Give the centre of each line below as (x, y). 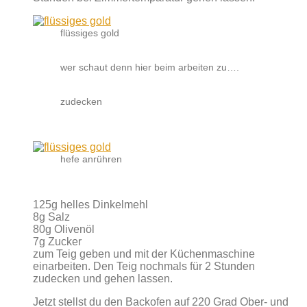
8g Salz (51, 217)
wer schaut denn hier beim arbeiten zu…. (150, 67)
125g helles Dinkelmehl (90, 204)
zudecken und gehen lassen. (103, 278)
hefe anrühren (91, 159)
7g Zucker (57, 241)
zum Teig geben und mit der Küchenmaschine (144, 254)
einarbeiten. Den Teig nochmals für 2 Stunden (144, 266)
